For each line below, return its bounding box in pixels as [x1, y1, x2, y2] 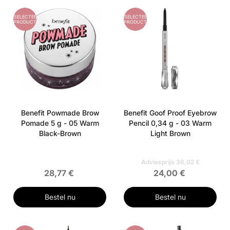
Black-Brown [39, 129, 81, 138]
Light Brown [150, 129, 190, 138]
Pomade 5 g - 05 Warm [21, 119, 99, 127]
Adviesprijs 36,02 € [141, 158, 200, 166]
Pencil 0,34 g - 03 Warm [129, 119, 212, 127]
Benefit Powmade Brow [21, 108, 99, 117]
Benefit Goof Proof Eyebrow [124, 108, 217, 117]
